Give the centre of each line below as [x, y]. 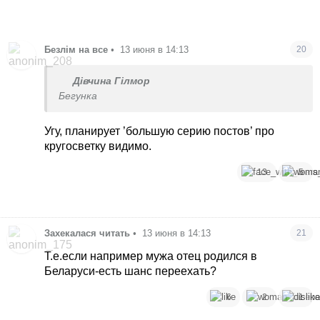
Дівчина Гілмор [112, 81]
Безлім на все [76, 49]
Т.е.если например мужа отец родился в [151, 256]
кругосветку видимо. [98, 146]
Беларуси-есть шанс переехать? [131, 271]
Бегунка [78, 96]
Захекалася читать [87, 233]
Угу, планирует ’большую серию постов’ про [160, 131]
